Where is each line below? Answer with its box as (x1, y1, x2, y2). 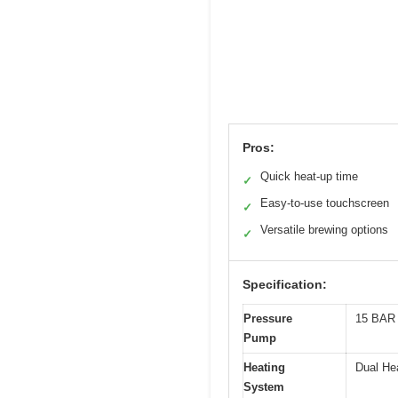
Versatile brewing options (260, 222, 388, 236)
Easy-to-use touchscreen (260, 195, 389, 210)
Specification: (243, 276, 327, 291)
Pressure (243, 311, 292, 325)
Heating (243, 360, 285, 374)
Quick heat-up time (260, 169, 358, 183)
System (243, 379, 284, 394)
